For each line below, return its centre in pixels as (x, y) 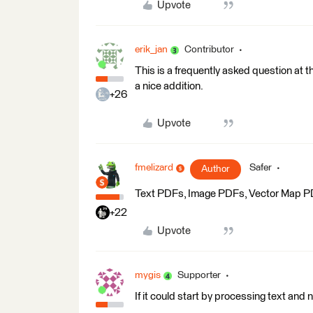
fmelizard (154, 168)
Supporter (199, 275)
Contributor (209, 50)
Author (216, 169)
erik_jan (151, 50)
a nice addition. (169, 86)
